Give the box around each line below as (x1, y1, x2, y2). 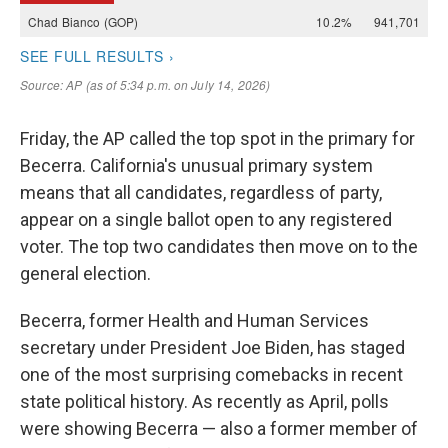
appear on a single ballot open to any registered (20, 209, 392, 230)
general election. (20, 263, 151, 284)
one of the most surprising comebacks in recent (20, 364, 403, 385)
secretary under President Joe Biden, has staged (20, 337, 405, 358)
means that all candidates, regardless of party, (20, 182, 382, 203)
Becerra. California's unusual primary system (20, 155, 373, 176)
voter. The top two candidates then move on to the (20, 236, 418, 257)
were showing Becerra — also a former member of (20, 418, 418, 439)
